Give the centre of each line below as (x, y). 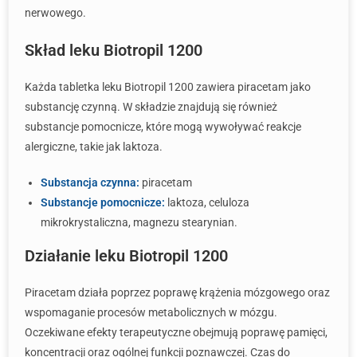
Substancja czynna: (90, 182)
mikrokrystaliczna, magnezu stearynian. (139, 222)
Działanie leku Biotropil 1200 (126, 256)
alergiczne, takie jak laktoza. (94, 147)
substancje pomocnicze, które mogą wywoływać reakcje (163, 127)
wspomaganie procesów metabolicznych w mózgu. (151, 312)
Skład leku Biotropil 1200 (114, 50)
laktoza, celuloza (207, 202)
